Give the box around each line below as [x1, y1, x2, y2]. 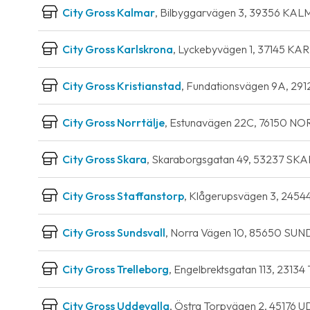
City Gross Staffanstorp [62, 189, 184, 203]
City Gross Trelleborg [62, 262, 169, 276]
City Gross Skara [62, 152, 147, 166]
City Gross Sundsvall [62, 226, 165, 239]
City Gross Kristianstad [62, 79, 181, 93]
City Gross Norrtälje [62, 116, 165, 129]
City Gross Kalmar [62, 6, 155, 19]
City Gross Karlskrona [62, 42, 173, 56]
